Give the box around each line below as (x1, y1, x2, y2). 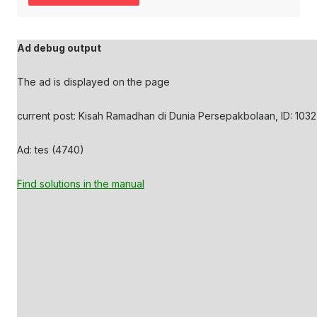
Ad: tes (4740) (17, 144, 84, 156)
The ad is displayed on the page (17, 76, 170, 88)
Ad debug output (17, 42, 101, 54)
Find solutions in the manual (17, 178, 144, 190)
